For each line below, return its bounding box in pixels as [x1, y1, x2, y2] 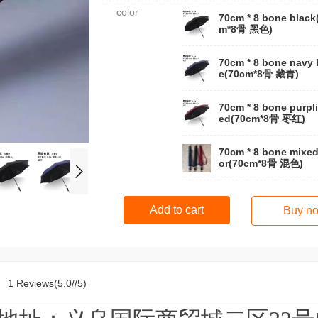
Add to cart [150, 204, 204, 216]
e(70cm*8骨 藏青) [219, 68, 299, 79]
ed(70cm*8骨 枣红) [219, 113, 305, 124]
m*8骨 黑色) [219, 23, 273, 35]
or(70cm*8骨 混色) [219, 158, 303, 169]
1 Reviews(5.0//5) [8, 278, 87, 289]
